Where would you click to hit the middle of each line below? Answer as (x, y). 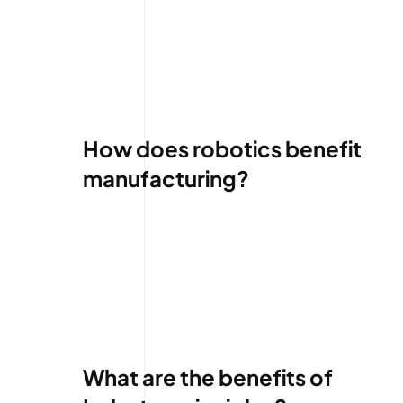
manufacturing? (166, 179)
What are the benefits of (207, 377)
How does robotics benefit (222, 149)
